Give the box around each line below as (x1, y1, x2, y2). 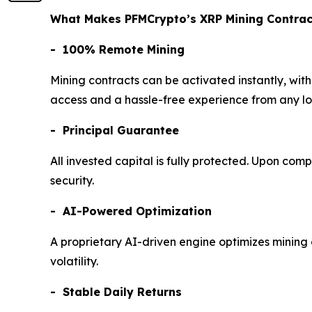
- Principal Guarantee (50, 123, 179, 137)
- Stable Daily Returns (50, 284, 182, 299)
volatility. (50, 253, 98, 268)
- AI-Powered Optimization (50, 203, 212, 218)
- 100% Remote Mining (50, 42, 185, 56)
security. (50, 173, 94, 187)
